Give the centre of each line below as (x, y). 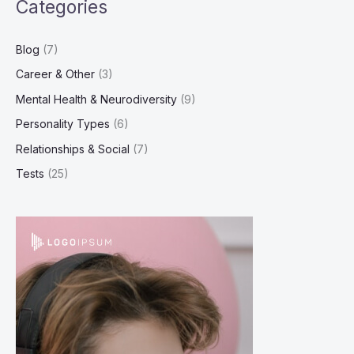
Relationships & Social (73, 149)
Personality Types (63, 124)
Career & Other (55, 74)
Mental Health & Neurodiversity (96, 99)
